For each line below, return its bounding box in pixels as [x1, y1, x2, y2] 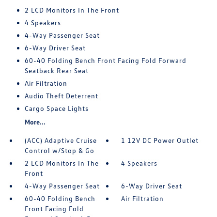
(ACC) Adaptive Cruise [24, 136, 97, 145]
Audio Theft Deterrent [24, 92, 98, 100]
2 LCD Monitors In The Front [24, 6, 119, 15]
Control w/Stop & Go [24, 146, 94, 155]
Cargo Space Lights [24, 104, 89, 113]
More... [24, 118, 46, 126]
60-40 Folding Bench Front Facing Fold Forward [24, 56, 186, 65]
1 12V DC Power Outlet [121, 136, 199, 145]
